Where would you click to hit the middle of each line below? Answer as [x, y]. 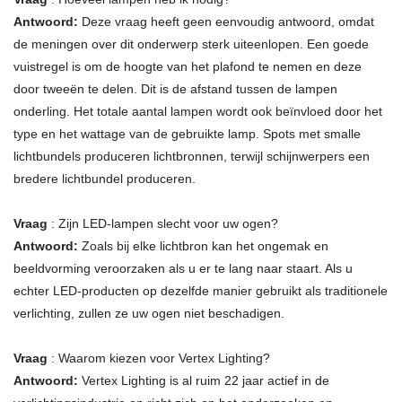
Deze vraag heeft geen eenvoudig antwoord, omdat [226, 22]
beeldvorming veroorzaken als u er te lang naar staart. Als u [183, 269]
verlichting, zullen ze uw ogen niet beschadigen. [149, 314]
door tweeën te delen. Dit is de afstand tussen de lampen [175, 89]
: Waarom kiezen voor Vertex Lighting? [159, 358]
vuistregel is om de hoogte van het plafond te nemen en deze [188, 67]
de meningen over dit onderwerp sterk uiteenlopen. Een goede [191, 44]
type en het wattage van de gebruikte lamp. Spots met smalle [187, 134]
